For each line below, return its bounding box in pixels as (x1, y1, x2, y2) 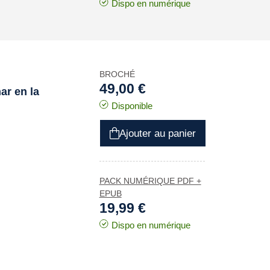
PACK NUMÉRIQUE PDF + (99, 176, 201, 186)
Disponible (111, 101, 152, 111)
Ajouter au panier (119, 127, 196, 139)
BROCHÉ (99, 69, 135, 79)
